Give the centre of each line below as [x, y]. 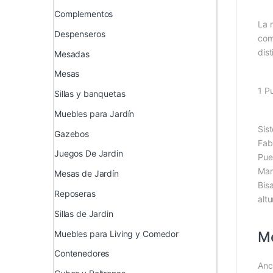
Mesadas [72, 54]
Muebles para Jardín [94, 113]
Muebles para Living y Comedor [116, 233]
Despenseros [80, 34]
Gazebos [72, 133]
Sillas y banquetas [90, 94]
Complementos [84, 14]
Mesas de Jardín [87, 174]
